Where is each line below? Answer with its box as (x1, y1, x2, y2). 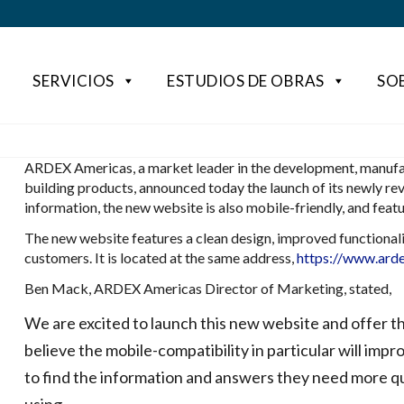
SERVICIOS (32, 71, 115, 90)
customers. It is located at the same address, (23, 249, 297, 266)
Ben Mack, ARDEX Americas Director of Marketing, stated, (23, 280, 391, 297)
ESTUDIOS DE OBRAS (167, 71, 325, 90)
